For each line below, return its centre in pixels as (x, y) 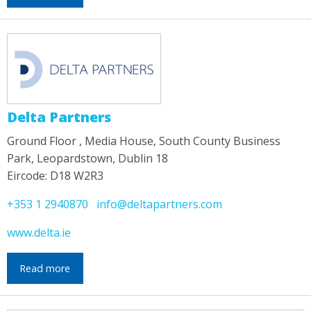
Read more (45, 268)
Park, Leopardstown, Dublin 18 (87, 159)
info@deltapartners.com (159, 204)
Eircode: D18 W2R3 (55, 176)
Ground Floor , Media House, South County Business (144, 141)
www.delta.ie (39, 233)
